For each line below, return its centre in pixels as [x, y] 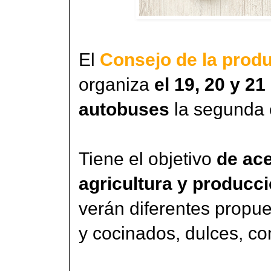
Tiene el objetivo [148, 158]
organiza [116, 84]
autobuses [124, 109]
